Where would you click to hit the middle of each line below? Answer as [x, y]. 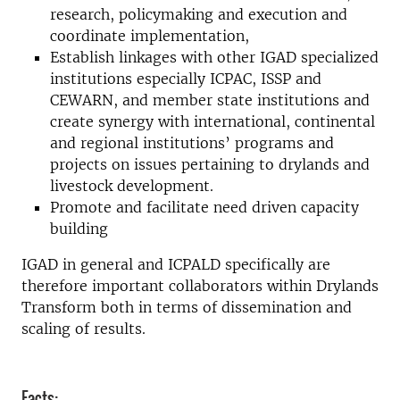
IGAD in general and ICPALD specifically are [176, 264]
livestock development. [132, 185]
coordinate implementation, [150, 35]
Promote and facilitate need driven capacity [204, 207]
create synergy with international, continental [212, 121]
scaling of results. [83, 328]
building [79, 228]
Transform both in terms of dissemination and [187, 307]
